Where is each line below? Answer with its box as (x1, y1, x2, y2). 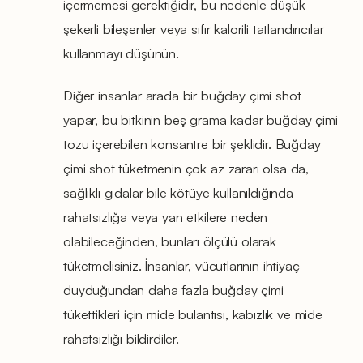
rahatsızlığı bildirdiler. (63, 329, 179, 347)
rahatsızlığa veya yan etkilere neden (63, 207, 268, 225)
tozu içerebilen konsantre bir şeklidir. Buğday (63, 135, 321, 152)
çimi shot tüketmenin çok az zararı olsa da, (63, 159, 310, 177)
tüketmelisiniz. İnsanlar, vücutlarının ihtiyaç (63, 256, 300, 274)
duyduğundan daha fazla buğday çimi (63, 280, 284, 298)
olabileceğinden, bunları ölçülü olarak (63, 232, 276, 250)
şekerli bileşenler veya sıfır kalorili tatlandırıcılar (63, 19, 324, 37)
